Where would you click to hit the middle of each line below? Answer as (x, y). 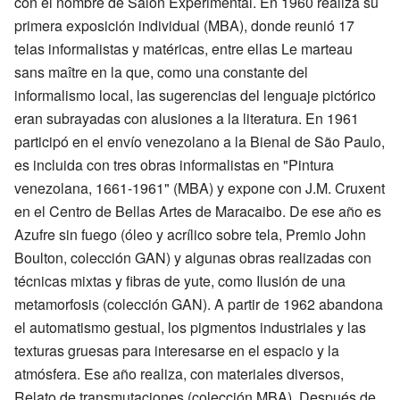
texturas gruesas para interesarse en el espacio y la (177, 350)
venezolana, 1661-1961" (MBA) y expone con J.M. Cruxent (200, 188)
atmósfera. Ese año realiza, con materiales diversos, (179, 374)
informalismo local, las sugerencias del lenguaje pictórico (195, 95)
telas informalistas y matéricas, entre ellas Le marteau (183, 49)
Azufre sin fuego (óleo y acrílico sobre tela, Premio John (190, 234)
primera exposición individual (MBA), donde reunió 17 (184, 25)
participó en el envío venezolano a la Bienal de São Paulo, (200, 142)
